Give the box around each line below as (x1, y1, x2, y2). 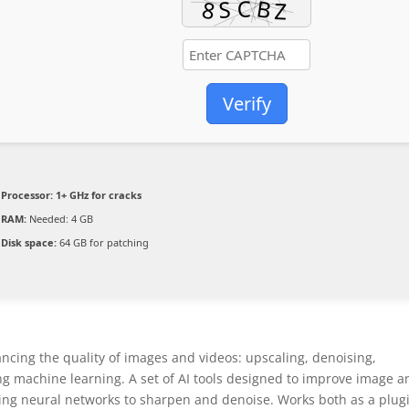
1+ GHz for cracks (53, 188, 142, 202)
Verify (222, 91, 271, 116)
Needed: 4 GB (26, 212, 94, 225)
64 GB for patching (57, 236, 150, 249)
